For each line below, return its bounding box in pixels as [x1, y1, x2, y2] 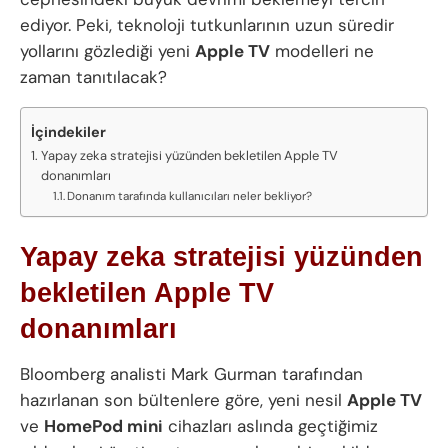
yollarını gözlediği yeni [20, 39, 195, 62]
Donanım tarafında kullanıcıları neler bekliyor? [66, 187, 312, 204]
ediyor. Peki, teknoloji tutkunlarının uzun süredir [20, 13, 394, 36]
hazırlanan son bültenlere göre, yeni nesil [20, 389, 347, 412]
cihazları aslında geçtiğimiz [163, 415, 378, 438]
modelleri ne [270, 39, 374, 62]
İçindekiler [31, 122, 106, 141]
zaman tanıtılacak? [20, 65, 167, 88]
